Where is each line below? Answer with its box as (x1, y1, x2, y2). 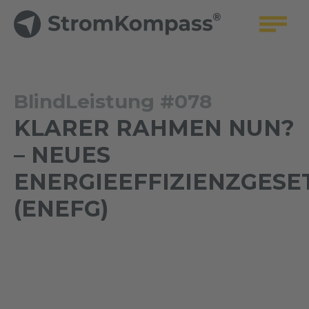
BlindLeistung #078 (14, 90, 212, 113)
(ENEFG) (14, 195, 108, 222)
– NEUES (14, 141, 110, 168)
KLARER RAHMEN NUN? (14, 114, 295, 141)
